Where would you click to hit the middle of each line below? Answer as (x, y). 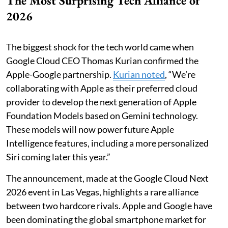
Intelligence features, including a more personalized (107, 143)
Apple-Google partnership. (60, 74)
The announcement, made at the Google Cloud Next (107, 178)
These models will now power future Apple (90, 129)
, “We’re (180, 74)
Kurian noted (139, 74)
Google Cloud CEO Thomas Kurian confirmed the (102, 60)
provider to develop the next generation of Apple (101, 102)
